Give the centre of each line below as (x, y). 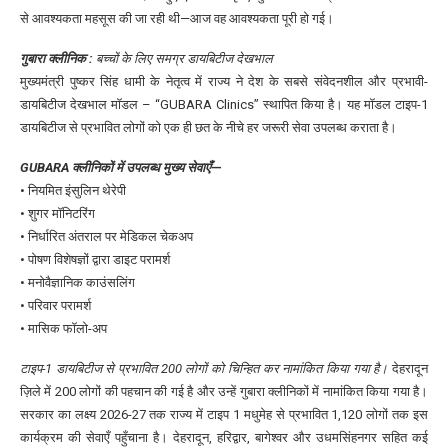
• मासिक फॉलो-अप (63, 329)
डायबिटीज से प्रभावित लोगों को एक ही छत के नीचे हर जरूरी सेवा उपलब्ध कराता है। (208, 128)
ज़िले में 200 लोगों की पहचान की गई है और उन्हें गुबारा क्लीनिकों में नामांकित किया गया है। (224, 392)
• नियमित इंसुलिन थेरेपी (73, 191)
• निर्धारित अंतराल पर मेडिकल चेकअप (106, 237)
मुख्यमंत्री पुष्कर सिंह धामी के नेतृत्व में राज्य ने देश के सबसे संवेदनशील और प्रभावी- (224, 82)
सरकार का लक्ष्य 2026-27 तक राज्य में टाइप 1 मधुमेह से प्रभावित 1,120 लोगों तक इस (224, 415)
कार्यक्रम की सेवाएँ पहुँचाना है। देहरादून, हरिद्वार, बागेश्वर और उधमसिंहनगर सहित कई (224, 438)
